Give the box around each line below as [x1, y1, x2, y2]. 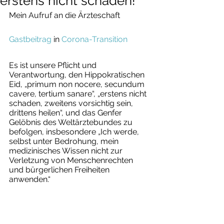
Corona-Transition [61, 34, 127, 44]
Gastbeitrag [9, 34, 51, 44]
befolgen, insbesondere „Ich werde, [9, 127, 141, 136]
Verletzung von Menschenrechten [9, 155, 135, 165]
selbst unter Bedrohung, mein [9, 136, 120, 146]
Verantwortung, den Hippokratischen [9, 70, 146, 79]
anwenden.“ [9, 174, 50, 184]
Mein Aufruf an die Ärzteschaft [9, 10, 120, 20]
